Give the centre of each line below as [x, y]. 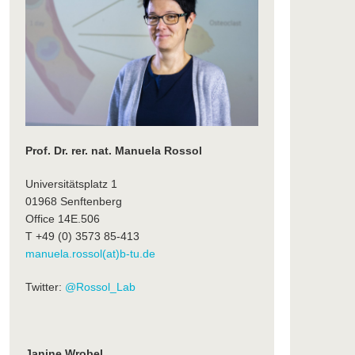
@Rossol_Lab [100, 287]
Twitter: [45, 287]
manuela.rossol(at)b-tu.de [90, 254]
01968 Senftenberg [73, 202]
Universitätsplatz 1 [71, 184]
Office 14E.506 [62, 219]
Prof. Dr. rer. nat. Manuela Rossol [113, 151]
